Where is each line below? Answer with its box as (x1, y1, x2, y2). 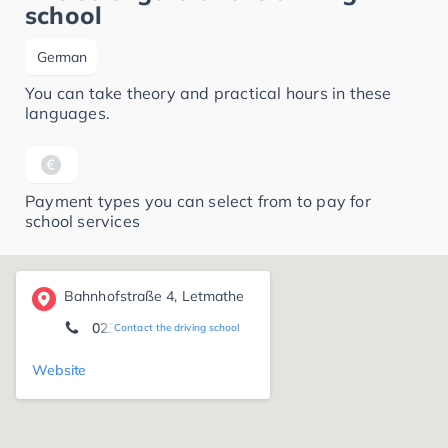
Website (32, 360, 87, 379)
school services (25, 210, 140, 231)
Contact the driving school (114, 320, 240, 334)
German (37, 47, 87, 66)
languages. (25, 102, 110, 123)
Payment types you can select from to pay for (25, 190, 371, 211)
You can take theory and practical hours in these (25, 82, 392, 103)
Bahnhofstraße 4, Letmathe (64, 286, 245, 305)
